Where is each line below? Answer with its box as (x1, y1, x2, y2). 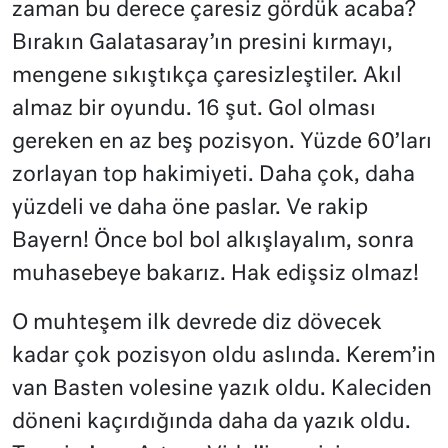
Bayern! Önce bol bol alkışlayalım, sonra (12, 231, 414, 253)
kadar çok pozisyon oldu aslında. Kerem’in (12, 346, 436, 368)
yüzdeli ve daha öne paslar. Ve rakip (12, 198, 368, 220)
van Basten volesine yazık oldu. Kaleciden (12, 379, 432, 401)
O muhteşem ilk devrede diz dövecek (12, 313, 382, 335)
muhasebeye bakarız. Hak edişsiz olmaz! (12, 264, 419, 286)
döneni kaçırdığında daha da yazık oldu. (12, 412, 411, 434)
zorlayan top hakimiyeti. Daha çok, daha (12, 165, 415, 187)
